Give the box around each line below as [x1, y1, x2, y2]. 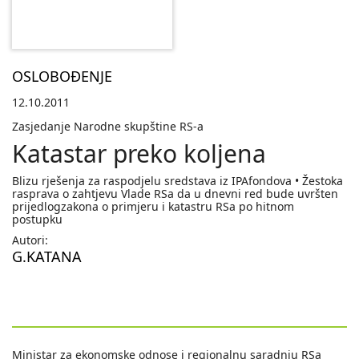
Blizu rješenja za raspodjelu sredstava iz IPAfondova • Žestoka [12, 173, 343, 189]
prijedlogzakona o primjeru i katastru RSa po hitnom [12, 199, 294, 215]
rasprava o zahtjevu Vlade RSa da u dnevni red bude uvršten [12, 186, 338, 202]
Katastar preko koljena [12, 137, 266, 171]
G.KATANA [12, 247, 82, 267]
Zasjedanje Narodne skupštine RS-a [12, 119, 204, 135]
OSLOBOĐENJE [12, 67, 112, 87]
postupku [12, 212, 63, 228]
